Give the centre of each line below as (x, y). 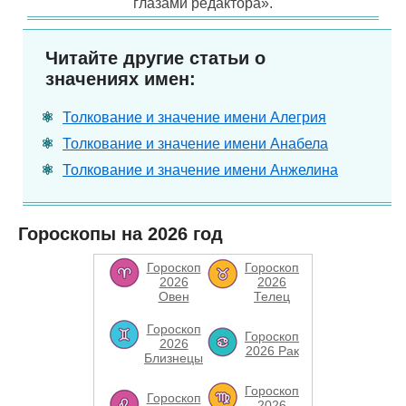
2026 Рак (272, 351)
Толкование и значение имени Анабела (195, 144)
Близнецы (174, 358)
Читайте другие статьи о (155, 58)
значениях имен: (121, 79)
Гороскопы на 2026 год (121, 234)
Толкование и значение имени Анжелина (200, 170)
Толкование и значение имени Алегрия (194, 117)
